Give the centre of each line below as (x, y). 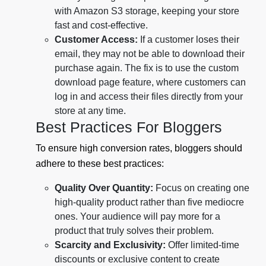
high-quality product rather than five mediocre (149, 202)
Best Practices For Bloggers (129, 127)
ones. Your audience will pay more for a (137, 217)
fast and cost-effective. (101, 26)
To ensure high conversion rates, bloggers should (139, 148)
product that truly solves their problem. (134, 231)
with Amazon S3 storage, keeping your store (147, 11)
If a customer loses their (189, 40)
